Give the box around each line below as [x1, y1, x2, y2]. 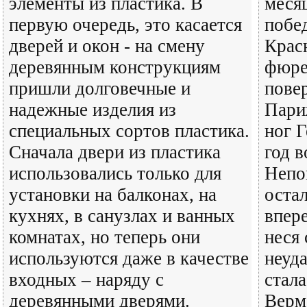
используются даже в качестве [9, 248, 249, 269]
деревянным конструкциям [9, 57, 221, 77]
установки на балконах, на [9, 184, 217, 205]
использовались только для [9, 163, 221, 184]
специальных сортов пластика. [9, 121, 249, 141]
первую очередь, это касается [9, 14, 242, 35]
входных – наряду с [9, 269, 164, 290]
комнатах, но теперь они [9, 227, 200, 247]
